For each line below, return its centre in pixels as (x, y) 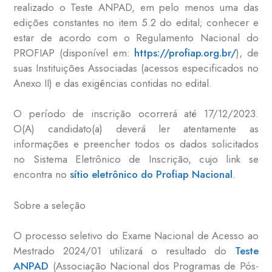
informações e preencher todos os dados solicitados (136, 144)
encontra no (42, 175)
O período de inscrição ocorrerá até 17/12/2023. (136, 114)
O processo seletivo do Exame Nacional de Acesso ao (136, 236)
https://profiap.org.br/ (185, 53)
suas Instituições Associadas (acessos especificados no (136, 68)
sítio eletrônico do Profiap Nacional (151, 175)
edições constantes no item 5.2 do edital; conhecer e (136, 22)
